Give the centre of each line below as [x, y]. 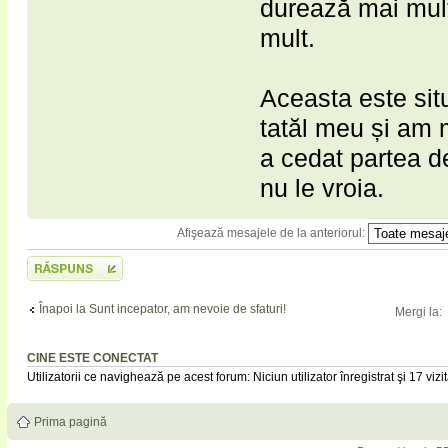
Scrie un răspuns [73, 262]
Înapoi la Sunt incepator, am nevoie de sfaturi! [162, 309]
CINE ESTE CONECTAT [92, 358]
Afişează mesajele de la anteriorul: [272, 232]
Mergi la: [418, 311]
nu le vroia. [322, 187]
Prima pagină [70, 422]
